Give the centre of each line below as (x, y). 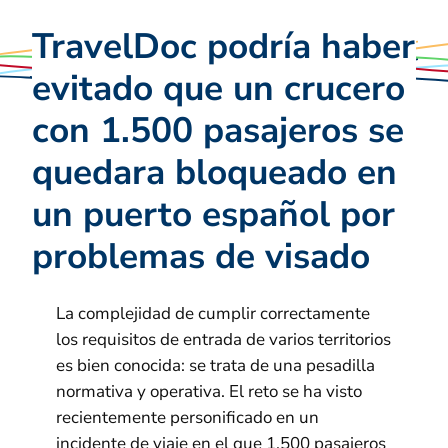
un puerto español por (213, 214)
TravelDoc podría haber (223, 46)
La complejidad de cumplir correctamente (213, 314)
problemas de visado (201, 256)
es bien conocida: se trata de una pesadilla (215, 366)
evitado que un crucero (218, 88)
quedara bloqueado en (214, 172)
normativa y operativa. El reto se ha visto (209, 392)
